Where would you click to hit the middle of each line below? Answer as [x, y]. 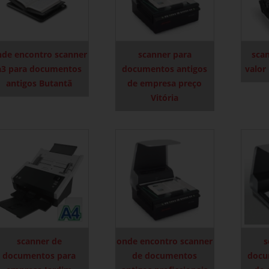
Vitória [165, 97]
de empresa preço [165, 83]
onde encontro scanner [165, 241]
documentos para [39, 255]
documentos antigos [165, 68]
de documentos [165, 255]
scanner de [39, 241]
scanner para [165, 54]
